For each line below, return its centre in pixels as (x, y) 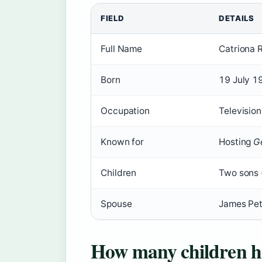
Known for (123, 142)
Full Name (122, 49)
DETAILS (237, 18)
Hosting (236, 142)
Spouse (116, 204)
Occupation (125, 111)
